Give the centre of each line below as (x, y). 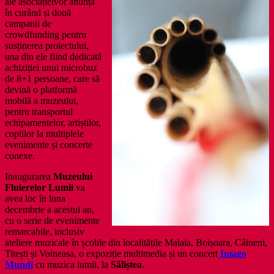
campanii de (28, 23)
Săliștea (126, 264)
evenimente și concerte (49, 144)
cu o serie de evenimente (52, 220)
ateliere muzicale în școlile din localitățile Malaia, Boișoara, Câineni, (136, 242)
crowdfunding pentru (46, 34)
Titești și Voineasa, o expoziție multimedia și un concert (111, 253)
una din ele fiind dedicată (53, 56)
